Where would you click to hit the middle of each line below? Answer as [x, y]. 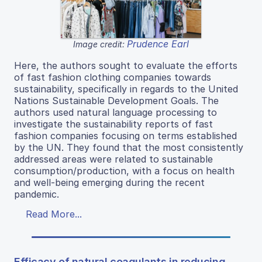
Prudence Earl [158, 44]
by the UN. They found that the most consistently [129, 147]
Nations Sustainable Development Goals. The [116, 100]
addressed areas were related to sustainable [113, 159]
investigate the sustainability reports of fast [113, 124]
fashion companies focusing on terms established [125, 135]
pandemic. [37, 194]
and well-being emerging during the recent [109, 182]
